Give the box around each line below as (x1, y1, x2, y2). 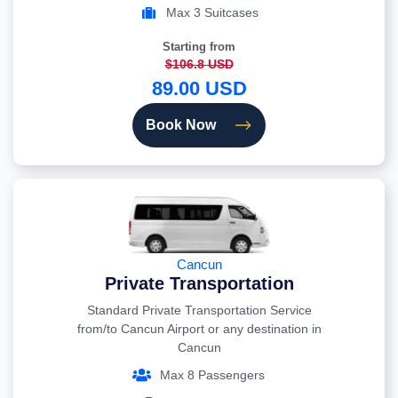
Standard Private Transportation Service (86, 303, 312, 318)
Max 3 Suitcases (166, 5, 259, 20)
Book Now (146, 117, 216, 133)
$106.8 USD (164, 57, 234, 72)
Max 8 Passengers (160, 368, 265, 383)
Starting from (163, 40, 235, 54)
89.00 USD (151, 77, 247, 100)
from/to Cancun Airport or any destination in (76, 322, 322, 337)
